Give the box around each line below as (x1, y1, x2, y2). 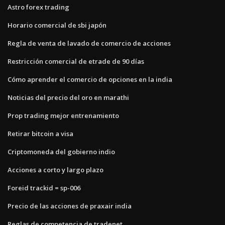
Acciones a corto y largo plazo (8, 165, 103, 174)
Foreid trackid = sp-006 (8, 183, 80, 192)
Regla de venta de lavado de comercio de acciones (8, 38, 171, 48)
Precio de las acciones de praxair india (8, 201, 132, 210)
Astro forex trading (8, 2, 69, 12)
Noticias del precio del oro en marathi (8, 92, 129, 102)
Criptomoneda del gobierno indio (8, 147, 115, 156)
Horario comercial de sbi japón (8, 20, 106, 30)
